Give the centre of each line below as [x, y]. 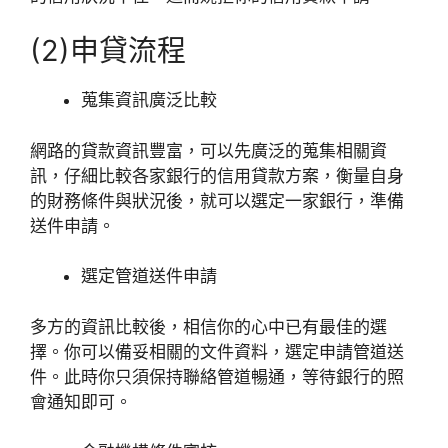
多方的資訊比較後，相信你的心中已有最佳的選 [208, 326]
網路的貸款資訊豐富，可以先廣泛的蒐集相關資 [208, 150]
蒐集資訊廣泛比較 [149, 100]
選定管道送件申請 [149, 276]
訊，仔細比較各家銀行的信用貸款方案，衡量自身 [217, 175]
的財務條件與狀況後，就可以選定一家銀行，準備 [217, 200]
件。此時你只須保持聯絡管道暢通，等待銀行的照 [217, 376]
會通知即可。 [81, 401]
